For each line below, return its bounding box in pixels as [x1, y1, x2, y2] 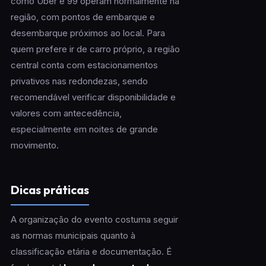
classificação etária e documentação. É [10, 246, 172, 258]
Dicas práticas [10, 182, 89, 198]
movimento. [10, 140, 59, 151]
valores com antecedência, [10, 107, 122, 119]
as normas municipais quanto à [10, 230, 135, 242]
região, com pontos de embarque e [10, 11, 155, 23]
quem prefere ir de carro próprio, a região [10, 43, 180, 55]
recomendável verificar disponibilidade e [10, 91, 176, 103]
